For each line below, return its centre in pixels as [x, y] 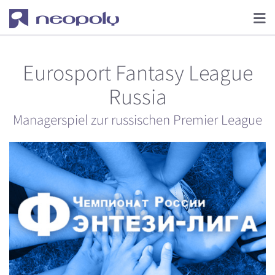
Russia [137, 97]
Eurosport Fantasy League [137, 73]
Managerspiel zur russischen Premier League [137, 120]
